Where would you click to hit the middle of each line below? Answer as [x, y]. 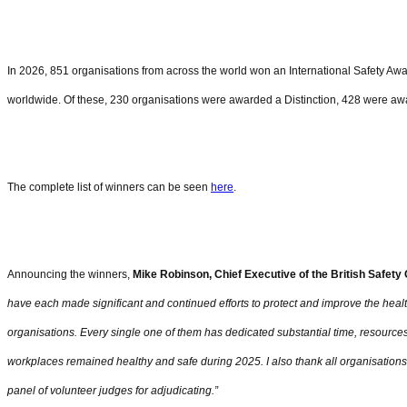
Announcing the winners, [70, 274]
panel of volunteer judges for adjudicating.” [113, 390]
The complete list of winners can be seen [109, 187]
